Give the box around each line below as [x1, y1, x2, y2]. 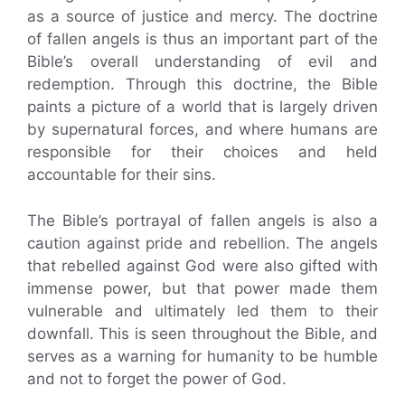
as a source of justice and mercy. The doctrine [27, 7, 378, 25]
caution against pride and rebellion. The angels [27, 233, 378, 252]
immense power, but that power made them [27, 278, 378, 297]
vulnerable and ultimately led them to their [27, 301, 378, 320]
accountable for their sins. [27, 165, 216, 184]
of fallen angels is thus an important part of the [27, 30, 378, 48]
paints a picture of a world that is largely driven [27, 98, 378, 116]
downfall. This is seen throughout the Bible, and [27, 324, 378, 343]
